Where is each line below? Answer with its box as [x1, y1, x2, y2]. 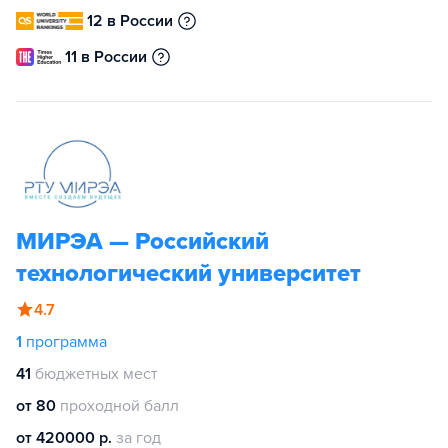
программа [26, 331, 107, 352]
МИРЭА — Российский [16, 226, 269, 256]
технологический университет [16, 258, 361, 288]
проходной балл [60, 395, 179, 416]
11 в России [65, 46, 147, 67]
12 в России [87, 10, 174, 31]
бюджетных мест [35, 363, 157, 384]
